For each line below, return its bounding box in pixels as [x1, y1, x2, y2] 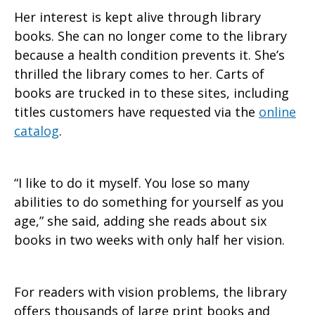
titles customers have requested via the [14, 103, 259, 121]
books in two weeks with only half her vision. [14, 231, 285, 249]
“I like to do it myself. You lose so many [14, 174, 250, 192]
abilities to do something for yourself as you [14, 193, 284, 211]
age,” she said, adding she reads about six [14, 212, 266, 230]
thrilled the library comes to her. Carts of [14, 65, 264, 83]
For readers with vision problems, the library [14, 283, 287, 301]
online [259, 103, 296, 121]
